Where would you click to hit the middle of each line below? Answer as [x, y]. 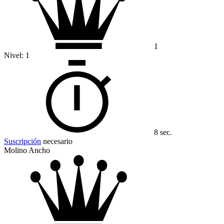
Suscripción [22, 141]
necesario [57, 141]
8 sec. [163, 132]
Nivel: [15, 55]
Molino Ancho [27, 150]
